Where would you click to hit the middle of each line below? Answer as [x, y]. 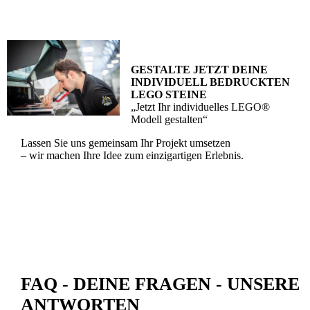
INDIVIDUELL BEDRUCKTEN [211, 82]
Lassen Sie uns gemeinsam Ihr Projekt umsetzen [126, 143]
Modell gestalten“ [170, 119]
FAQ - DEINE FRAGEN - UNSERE [160, 284]
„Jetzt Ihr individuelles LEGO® [201, 107]
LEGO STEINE [169, 94]
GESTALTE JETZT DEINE [200, 69]
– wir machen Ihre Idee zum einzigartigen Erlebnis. [132, 155]
